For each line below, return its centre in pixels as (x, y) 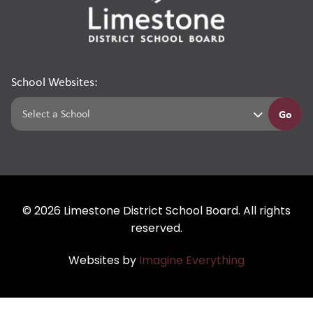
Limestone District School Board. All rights (176, 211)
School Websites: (54, 81)
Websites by (104, 261)
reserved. (156, 229)
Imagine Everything (192, 261)
